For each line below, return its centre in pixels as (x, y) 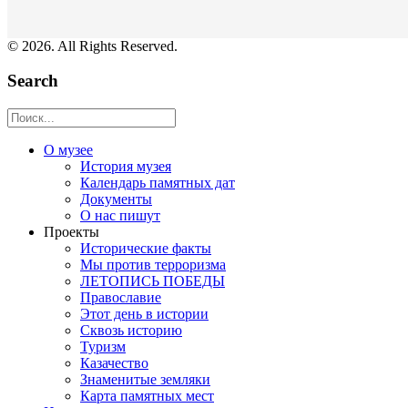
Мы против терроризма (153, 265)
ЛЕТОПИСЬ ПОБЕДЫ (153, 281)
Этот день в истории (144, 314)
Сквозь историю (131, 330)
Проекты (71, 232)
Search (33, 81)
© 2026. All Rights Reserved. (92, 46)
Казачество (114, 363)
